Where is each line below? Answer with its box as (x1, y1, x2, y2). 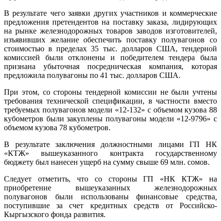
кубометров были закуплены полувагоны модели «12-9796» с (4, 114, 217, 123)
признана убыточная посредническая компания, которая (4, 62, 217, 71)
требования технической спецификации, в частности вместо (4, 96, 217, 105)
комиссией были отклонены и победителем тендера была (4, 53, 217, 62)
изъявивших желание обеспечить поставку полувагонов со (4, 35, 217, 44)
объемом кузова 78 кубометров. (4, 123, 110, 132)
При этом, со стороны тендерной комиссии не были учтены (4, 87, 217, 96)
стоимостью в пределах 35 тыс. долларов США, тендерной (4, 44, 217, 53)
